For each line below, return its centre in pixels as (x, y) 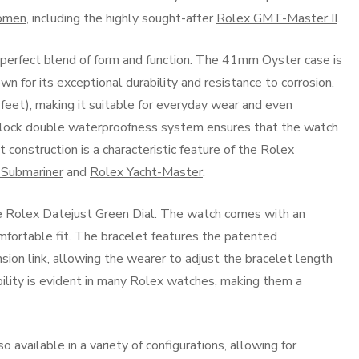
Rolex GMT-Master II (277, 18)
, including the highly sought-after (121, 18)
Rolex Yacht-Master (146, 172)
